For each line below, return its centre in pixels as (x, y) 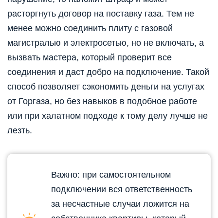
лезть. (20, 131)
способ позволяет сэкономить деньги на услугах (106, 87)
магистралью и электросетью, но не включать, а (106, 43)
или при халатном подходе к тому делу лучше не (108, 116)
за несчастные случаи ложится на (120, 204)
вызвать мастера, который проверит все (90, 58)
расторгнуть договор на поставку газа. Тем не (101, 14)
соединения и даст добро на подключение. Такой (108, 72)
